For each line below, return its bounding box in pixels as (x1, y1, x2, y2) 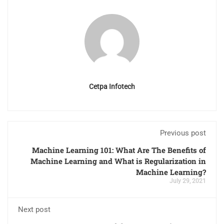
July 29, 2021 (169, 177, 206, 184)
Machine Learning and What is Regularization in (30, 155, 206, 166)
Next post (18, 204, 50, 214)
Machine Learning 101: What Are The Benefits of (32, 144, 206, 155)
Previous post (160, 128, 206, 137)
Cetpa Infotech (89, 82, 135, 90)
